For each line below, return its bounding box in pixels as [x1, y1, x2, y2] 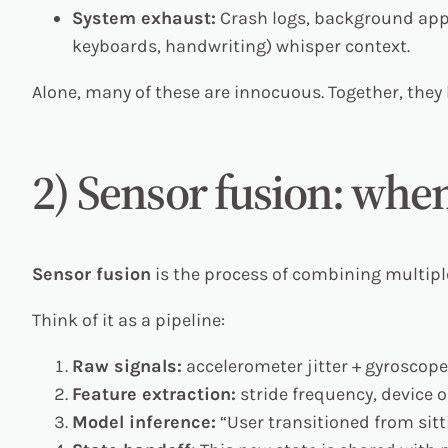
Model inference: [72, 411, 216, 434]
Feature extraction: [72, 383, 236, 406]
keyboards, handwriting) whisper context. [72, 34, 410, 57]
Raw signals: [72, 355, 182, 378]
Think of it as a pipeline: [32, 309, 225, 332]
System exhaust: [72, 6, 216, 29]
